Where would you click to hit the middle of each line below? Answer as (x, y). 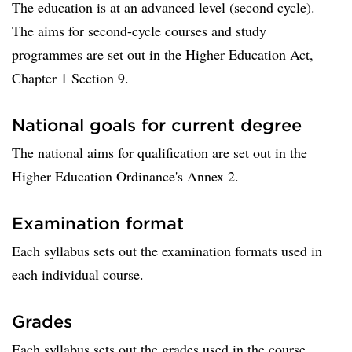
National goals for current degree (157, 125)
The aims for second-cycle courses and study (139, 31)
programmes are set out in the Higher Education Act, (163, 54)
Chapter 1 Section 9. (70, 78)
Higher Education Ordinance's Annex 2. (125, 176)
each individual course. (78, 274)
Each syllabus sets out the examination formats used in (167, 251)
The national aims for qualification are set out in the (159, 152)
